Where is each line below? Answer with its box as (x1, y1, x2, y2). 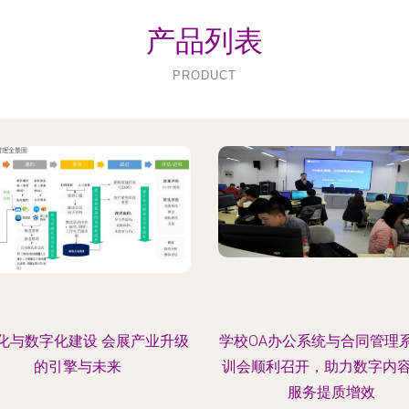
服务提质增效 (287, 383, 375, 401)
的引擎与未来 (34, 358, 122, 375)
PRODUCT (173, 68, 236, 82)
